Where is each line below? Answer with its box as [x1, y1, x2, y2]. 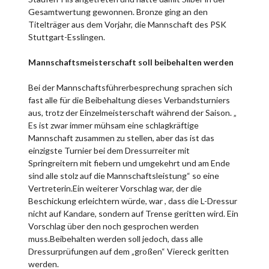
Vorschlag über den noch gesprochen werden [28, 220, 199, 231]
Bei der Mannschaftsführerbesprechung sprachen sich [28, 82, 232, 92]
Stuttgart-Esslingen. [28, 31, 105, 42]
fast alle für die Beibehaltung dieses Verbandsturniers [28, 94, 230, 105]
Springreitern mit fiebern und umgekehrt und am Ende [28, 157, 230, 168]
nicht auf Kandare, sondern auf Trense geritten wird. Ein [28, 208, 238, 219]
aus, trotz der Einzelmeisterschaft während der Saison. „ [28, 107, 237, 118]
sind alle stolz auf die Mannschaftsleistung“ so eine [28, 170, 219, 181]
